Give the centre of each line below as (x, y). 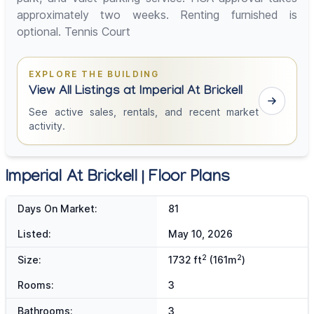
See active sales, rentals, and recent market (144, 112)
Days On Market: (57, 209)
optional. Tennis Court (74, 32)
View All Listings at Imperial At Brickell (136, 93)
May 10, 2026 (200, 234)
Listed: (34, 234)
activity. (47, 126)
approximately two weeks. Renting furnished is (157, 15)
